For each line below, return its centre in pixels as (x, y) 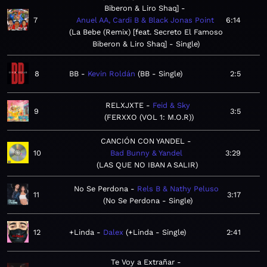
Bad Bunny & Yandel (146, 153)
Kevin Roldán (111, 74)
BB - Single (160, 74)
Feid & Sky (172, 105)
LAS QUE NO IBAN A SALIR (147, 165)
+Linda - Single (156, 232)
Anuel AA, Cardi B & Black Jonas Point (145, 20)
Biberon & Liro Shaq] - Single (145, 44)
